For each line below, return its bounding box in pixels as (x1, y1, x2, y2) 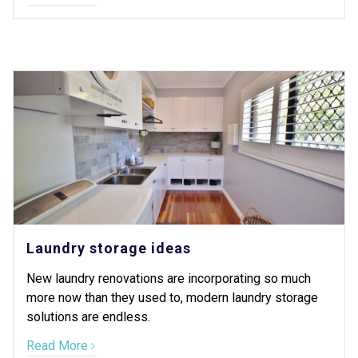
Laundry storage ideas (26, 240, 191, 257)
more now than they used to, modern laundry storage (26, 290, 318, 305)
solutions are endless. (26, 309, 150, 324)
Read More (26, 338, 88, 353)
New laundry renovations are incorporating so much (26, 271, 311, 286)
